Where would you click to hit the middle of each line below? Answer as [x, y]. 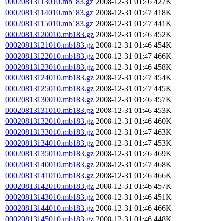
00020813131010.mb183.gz [50, 110]
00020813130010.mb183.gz [50, 99]
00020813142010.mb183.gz [50, 186]
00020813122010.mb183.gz [50, 56]
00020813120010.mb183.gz [50, 34]
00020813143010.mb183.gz [50, 197]
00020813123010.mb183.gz [50, 67]
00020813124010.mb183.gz [50, 78]
